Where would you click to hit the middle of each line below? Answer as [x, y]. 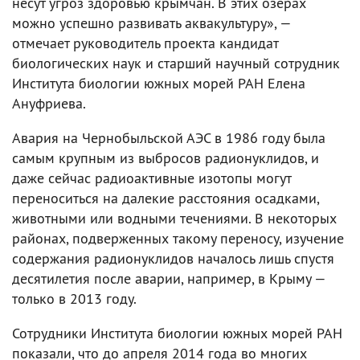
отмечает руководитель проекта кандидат [145, 43]
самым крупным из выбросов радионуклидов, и [166, 157]
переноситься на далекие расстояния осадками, [166, 198]
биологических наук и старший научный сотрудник [176, 63]
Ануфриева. [49, 103]
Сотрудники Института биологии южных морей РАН [177, 333]
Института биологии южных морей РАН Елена [159, 83]
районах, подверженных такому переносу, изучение [178, 238]
